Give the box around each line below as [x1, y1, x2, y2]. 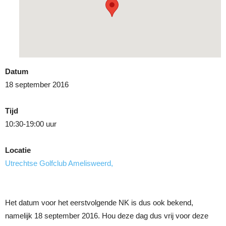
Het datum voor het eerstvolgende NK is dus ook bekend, [5, 198, 193, 207]
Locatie [5, 146, 31, 154]
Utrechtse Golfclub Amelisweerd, [5, 159, 113, 167]
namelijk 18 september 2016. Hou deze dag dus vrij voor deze [5, 211, 208, 220]
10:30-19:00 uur [5, 120, 56, 128]
